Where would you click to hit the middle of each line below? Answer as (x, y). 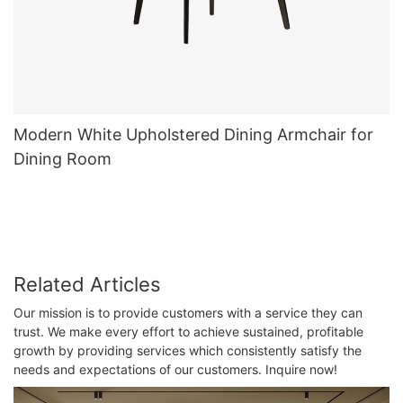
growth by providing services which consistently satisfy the (188, 351)
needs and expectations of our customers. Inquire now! (175, 370)
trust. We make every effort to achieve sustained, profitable (188, 332)
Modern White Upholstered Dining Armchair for (193, 135)
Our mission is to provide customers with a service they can (188, 313)
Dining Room (63, 159)
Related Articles (87, 284)
